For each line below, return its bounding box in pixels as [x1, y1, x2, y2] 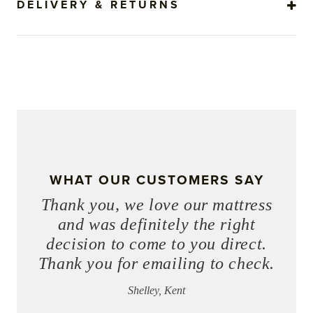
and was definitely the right [57, 215, 256, 234]
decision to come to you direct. [46, 235, 267, 254]
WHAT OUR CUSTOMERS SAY [49, 172, 264, 189]
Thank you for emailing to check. [38, 254, 275, 273]
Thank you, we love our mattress [41, 196, 272, 214]
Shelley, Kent [128, 284, 185, 297]
